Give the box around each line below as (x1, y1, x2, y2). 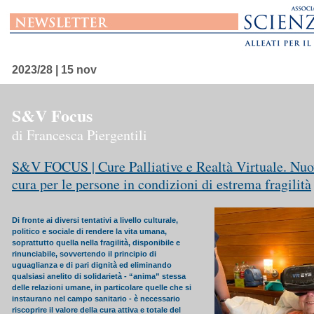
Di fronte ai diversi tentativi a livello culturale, (12, 216, 178, 224)
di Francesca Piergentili (12, 125, 147, 144)
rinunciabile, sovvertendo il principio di (12, 250, 156, 258)
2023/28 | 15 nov (12, 64, 97, 76)
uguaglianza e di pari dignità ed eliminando (12, 261, 172, 269)
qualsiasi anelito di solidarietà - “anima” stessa (12, 272, 186, 280)
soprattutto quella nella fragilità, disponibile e (12, 238, 180, 247)
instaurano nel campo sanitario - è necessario (12, 294, 180, 303)
